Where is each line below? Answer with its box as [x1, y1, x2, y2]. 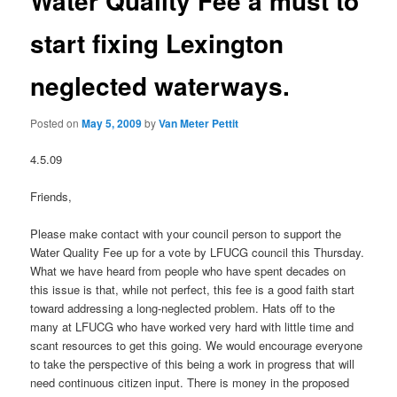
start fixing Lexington [30, 25, 284, 62]
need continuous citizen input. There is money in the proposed [30, 373, 350, 391]
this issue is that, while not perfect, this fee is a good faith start [30, 280, 355, 298]
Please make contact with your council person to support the [30, 224, 342, 242]
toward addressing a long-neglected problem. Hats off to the [30, 299, 336, 316]
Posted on [30, 114, 82, 130]
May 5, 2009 [82, 114, 143, 131]
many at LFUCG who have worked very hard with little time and [30, 317, 354, 335]
